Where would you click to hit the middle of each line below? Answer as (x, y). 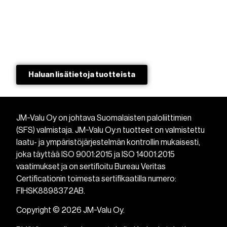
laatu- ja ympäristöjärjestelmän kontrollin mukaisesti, (108, 142)
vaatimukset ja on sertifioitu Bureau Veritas (91, 166)
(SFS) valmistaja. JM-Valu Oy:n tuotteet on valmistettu (111, 130)
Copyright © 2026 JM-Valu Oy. (71, 211)
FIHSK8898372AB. (51, 191)
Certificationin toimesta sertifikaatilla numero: (97, 179)
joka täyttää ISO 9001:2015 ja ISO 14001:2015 (96, 154)
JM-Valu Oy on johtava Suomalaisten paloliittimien (104, 118)
